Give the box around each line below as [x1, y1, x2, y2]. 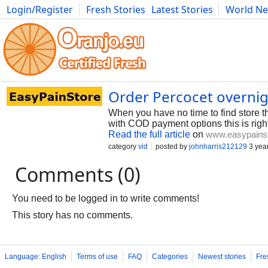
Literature [221, 16, 266, 29]
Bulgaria [111, 16, 149, 29]
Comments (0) [15, 162, 141, 187]
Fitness [155, 16, 187, 29]
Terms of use [77, 252, 118, 261]
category [108, 142, 138, 151]
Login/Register [7, 3, 73, 16]
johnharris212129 [189, 142, 247, 151]
